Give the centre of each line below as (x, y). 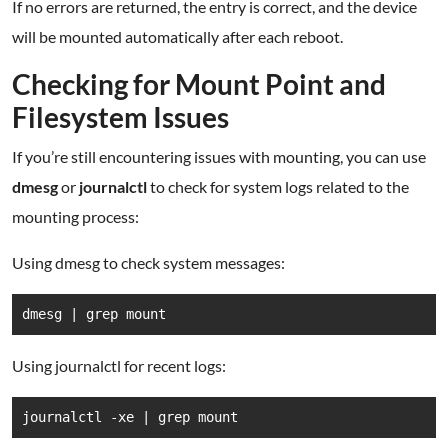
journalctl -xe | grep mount (130, 417)
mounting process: (75, 216)
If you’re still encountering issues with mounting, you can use (219, 156)
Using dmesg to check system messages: (148, 262)
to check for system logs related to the (278, 186)
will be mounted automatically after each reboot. (177, 36)
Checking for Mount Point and (199, 84)
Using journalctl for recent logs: (119, 365)
